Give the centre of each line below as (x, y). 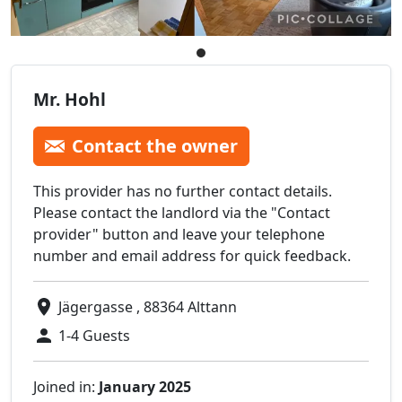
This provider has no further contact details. (183, 192)
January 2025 (145, 387)
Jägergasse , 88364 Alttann (148, 307)
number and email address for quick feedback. (192, 256)
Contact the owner (155, 146)
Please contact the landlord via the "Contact (182, 213)
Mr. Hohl (70, 100)
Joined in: (66, 387)
